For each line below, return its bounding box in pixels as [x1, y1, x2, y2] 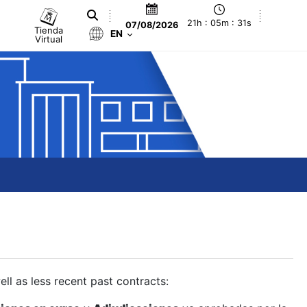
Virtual [35, 33, 63, 45]
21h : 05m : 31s [187, 18, 252, 29]
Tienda [34, 24, 64, 36]
